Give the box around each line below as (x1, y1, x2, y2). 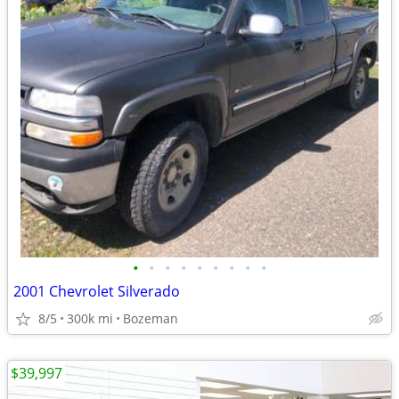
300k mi (67, 310, 113, 327)
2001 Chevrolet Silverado (13, 281, 180, 301)
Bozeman (123, 310, 178, 327)
